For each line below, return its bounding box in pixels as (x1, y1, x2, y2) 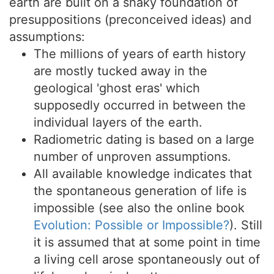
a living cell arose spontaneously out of (34, 252, 260, 267)
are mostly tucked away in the (34, 64, 207, 78)
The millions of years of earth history (34, 46, 246, 61)
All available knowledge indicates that (34, 166, 252, 181)
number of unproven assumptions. (34, 149, 231, 164)
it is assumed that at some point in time (34, 235, 261, 250)
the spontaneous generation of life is (34, 183, 246, 198)
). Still (229, 218, 262, 232)
